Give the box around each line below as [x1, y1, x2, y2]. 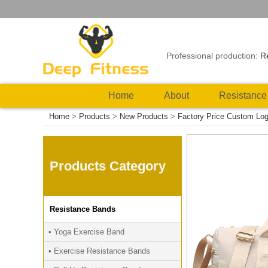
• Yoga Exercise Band [48, 227, 124, 236]
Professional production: [166, 51, 261, 60]
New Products [120, 112, 168, 121]
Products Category [50, 159, 166, 173]
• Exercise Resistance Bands [48, 246, 150, 255]
